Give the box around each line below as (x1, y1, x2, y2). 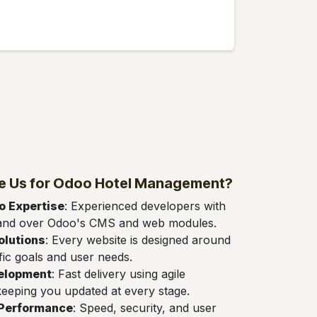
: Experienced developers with (64, 198, 226, 213)
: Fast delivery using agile (52, 266, 185, 281)
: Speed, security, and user (73, 300, 217, 315)
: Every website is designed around (45, 232, 231, 247)
